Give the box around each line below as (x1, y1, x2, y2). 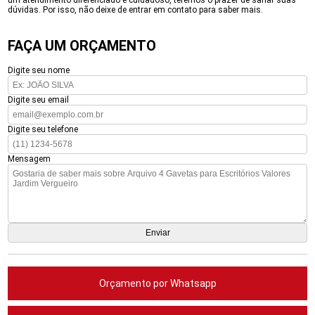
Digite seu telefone (8, 124, 79, 134)
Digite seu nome (8, 65, 70, 75)
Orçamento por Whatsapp (98, 278, 217, 289)
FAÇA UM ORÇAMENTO (8, 37, 157, 54)
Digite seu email (8, 95, 70, 105)
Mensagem (8, 154, 51, 164)
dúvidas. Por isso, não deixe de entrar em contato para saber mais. (8, 5, 264, 15)
